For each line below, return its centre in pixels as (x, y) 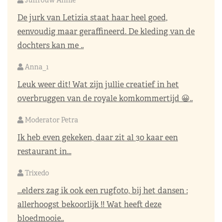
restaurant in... (44, 152)
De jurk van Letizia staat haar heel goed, (92, 18)
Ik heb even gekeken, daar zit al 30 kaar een (98, 138)
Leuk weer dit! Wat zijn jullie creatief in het (98, 85)
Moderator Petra (51, 120)
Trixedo (36, 173)
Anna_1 (36, 67)
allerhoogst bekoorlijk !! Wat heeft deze (89, 205)
